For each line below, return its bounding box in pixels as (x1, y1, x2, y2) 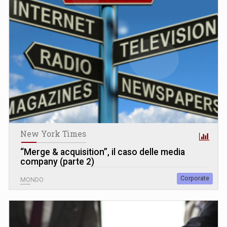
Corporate (180, 174, 209, 182)
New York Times (20, 128, 86, 139)
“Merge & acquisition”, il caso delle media (20, 146, 185, 157)
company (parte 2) (20, 156, 94, 167)
